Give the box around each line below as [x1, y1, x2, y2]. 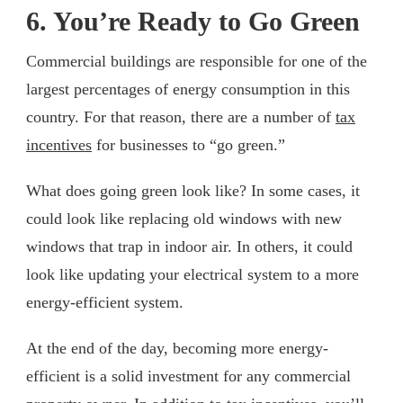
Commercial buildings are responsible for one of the [26, 51, 367, 70]
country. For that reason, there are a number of [26, 107, 336, 126]
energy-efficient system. [26, 292, 184, 311]
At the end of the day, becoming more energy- [26, 338, 328, 357]
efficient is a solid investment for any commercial [26, 366, 351, 385]
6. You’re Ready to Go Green [26, 5, 360, 37]
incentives [26, 135, 92, 154]
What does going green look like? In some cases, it [26, 181, 360, 200]
